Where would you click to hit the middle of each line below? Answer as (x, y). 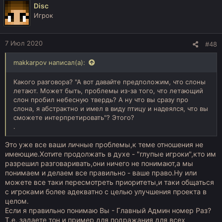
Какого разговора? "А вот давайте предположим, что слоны (110, 82)
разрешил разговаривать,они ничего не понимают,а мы (99, 163)
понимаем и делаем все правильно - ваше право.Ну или (101, 173)
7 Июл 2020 (24, 43)
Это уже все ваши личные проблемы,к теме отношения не (104, 144)
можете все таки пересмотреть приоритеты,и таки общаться (110, 182)
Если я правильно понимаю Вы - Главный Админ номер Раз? (108, 210)
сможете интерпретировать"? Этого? (74, 117)
